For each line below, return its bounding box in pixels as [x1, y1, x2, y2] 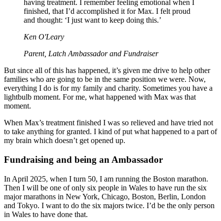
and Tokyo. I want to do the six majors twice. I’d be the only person [4, 201, 215, 210]
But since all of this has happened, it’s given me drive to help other [4, 66, 210, 75]
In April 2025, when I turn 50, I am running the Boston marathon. [4, 174, 208, 183]
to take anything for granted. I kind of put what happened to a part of [4, 127, 217, 136]
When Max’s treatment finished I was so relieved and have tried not [4, 118, 213, 127]
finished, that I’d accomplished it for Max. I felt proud [24, 7, 190, 16]
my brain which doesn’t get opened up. [4, 136, 125, 145]
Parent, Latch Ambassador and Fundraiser [24, 49, 158, 58]
